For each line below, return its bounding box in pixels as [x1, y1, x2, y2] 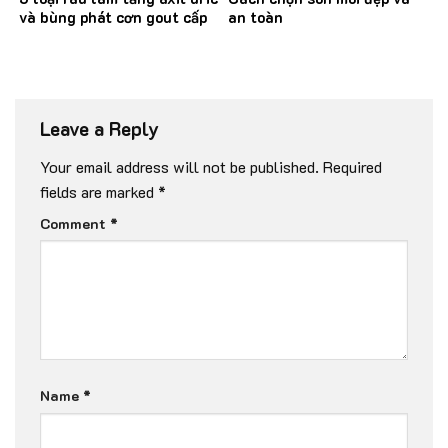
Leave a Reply [40, 116, 164, 142]
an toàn [228, 6, 283, 27]
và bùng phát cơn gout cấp [19, 6, 207, 27]
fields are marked [40, 180, 158, 202]
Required [323, 155, 382, 177]
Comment [40, 213, 110, 233]
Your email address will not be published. [40, 155, 319, 177]
